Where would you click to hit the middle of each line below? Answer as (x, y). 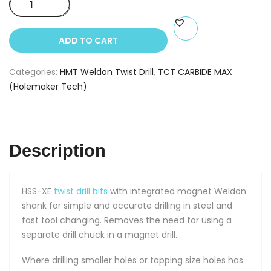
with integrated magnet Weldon (177, 191)
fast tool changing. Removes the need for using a (127, 220)
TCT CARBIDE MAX (195, 72)
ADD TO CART (88, 41)
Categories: (34, 72)
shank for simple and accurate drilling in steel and (127, 206)
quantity (47, 87)
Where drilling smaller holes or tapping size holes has (132, 260)
